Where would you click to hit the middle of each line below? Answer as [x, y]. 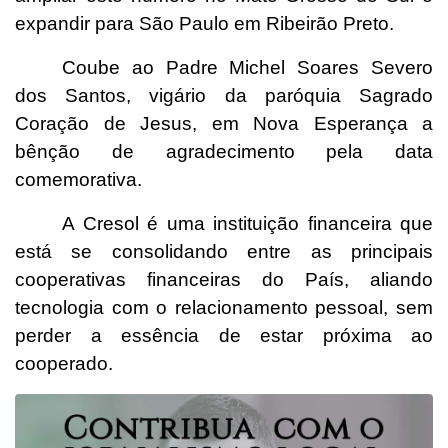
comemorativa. [78, 179]
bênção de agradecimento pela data [224, 151]
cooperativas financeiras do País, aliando [224, 279]
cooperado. [64, 363]
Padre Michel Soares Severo [299, 67]
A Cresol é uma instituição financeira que [247, 223]
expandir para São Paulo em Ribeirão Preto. [204, 23]
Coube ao [114, 67]
